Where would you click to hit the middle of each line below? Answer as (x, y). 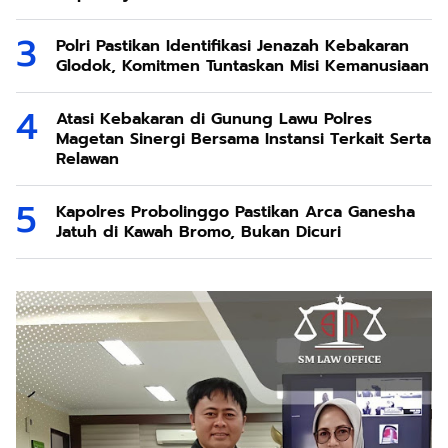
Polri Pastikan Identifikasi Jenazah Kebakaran (232, 46)
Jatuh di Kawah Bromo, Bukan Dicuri (198, 232)
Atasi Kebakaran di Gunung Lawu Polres (214, 119)
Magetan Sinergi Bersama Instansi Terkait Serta (123, 139)
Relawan (87, 159)
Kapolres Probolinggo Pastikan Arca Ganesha (235, 212)
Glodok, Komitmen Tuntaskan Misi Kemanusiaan (242, 66)
